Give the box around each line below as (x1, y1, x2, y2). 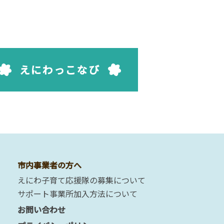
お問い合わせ (17, 203, 65, 216)
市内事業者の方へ (17, 159, 81, 171)
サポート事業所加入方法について (17, 187, 137, 200)
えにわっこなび (19, 62, 100, 77)
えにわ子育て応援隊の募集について (17, 174, 145, 186)
